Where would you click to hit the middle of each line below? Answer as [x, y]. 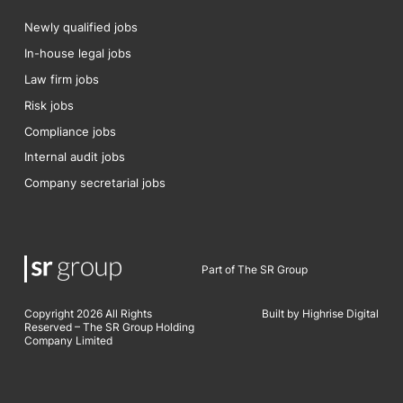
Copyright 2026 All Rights [88, 313]
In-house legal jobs [77, 53]
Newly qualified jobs [81, 27]
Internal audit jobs [74, 157]
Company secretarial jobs [94, 183]
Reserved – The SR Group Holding [109, 327]
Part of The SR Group [255, 269]
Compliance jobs [70, 131]
